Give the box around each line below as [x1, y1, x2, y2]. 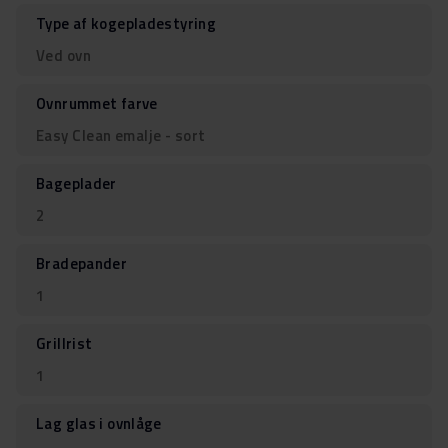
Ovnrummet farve [36, 92, 158, 116]
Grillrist [36, 332, 93, 356]
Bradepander [36, 252, 128, 276]
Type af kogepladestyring [36, 12, 217, 36]
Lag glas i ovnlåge [36, 412, 162, 436]
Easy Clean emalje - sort [36, 124, 206, 148]
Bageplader [36, 172, 117, 196]
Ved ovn [36, 44, 92, 68]
